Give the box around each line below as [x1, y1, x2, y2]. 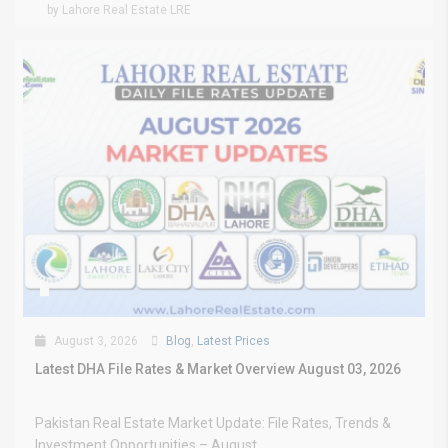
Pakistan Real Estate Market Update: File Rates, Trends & [35, 415, 391, 432]
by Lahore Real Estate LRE [47, 3, 191, 18]
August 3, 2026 [51, 334, 138, 349]
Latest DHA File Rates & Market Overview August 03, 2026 [35, 361, 401, 378]
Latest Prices [197, 334, 270, 349]
